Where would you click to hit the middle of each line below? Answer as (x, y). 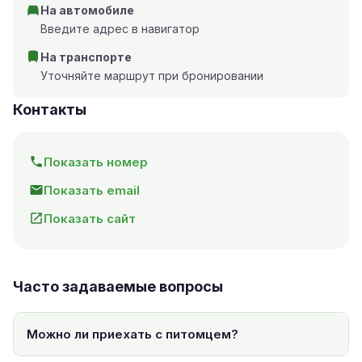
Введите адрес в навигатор (120, 28)
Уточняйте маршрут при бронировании (152, 75)
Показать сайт (90, 218)
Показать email (92, 190)
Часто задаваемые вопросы (118, 286)
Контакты (50, 109)
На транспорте (86, 57)
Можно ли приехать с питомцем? (133, 334)
